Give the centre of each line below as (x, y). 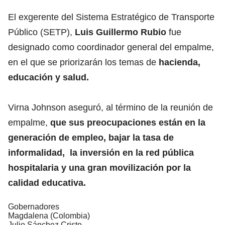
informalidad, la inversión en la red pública (101, 152)
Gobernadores (34, 206)
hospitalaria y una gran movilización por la (99, 167)
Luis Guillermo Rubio (122, 32)
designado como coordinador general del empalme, (111, 47)
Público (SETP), (41, 32)
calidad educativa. (47, 183)
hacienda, (180, 62)
